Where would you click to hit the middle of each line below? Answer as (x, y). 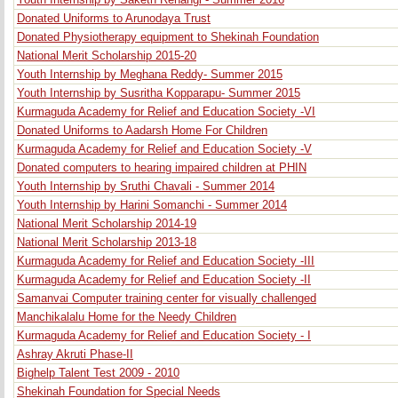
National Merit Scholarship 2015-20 (107, 56)
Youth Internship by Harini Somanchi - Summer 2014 (152, 205)
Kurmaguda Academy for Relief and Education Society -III (166, 261)
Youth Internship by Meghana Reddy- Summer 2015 (150, 75)
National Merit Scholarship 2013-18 (107, 243)
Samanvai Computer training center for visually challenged (167, 298)
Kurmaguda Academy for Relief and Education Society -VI (166, 112)
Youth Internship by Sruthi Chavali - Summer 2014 (146, 187)
